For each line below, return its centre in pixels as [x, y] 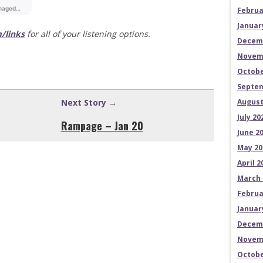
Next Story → [89, 103]
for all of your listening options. [89, 34]
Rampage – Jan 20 [102, 126]
